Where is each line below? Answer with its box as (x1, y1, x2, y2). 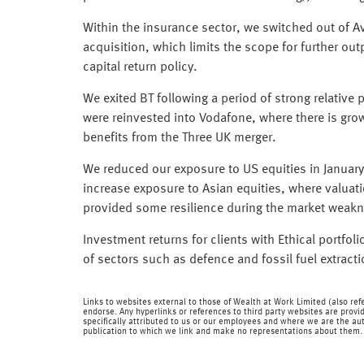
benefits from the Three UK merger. (83, 131, 276, 145)
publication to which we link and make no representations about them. (83, 327, 362, 336)
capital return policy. (83, 60, 197, 74)
